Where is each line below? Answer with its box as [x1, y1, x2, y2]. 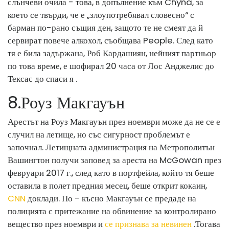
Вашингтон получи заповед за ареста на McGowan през [8, 153, 221, 166]
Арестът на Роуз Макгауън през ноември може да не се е [8, 115, 220, 128]
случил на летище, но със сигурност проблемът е [8, 128, 190, 141]
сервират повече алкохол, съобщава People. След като [8, 34, 213, 47]
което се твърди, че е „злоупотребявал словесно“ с [8, 8, 194, 21]
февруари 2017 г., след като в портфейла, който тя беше [8, 166, 214, 179]
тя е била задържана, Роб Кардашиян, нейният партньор [8, 47, 216, 59]
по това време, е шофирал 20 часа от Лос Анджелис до [8, 59, 214, 72]
